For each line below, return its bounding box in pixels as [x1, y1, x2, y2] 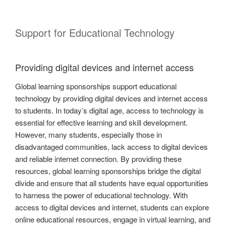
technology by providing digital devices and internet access [15, 93, 208, 104]
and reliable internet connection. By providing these [15, 153, 182, 164]
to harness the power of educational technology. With [15, 190, 188, 201]
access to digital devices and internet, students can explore [15, 202, 209, 213]
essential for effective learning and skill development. [15, 117, 188, 128]
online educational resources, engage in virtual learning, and [15, 214, 210, 225]
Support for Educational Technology [15, 25, 175, 40]
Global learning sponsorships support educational [15, 81, 177, 92]
